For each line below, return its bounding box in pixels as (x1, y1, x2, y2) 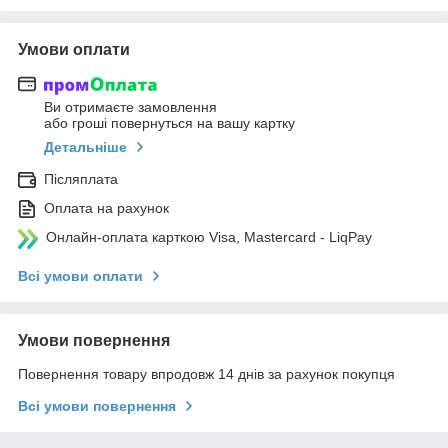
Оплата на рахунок (44, 200, 169, 217)
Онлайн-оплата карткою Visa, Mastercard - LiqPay (46, 229, 372, 246)
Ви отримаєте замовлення (44, 99, 217, 116)
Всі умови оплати (18, 268, 143, 285)
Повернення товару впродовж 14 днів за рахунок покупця (18, 366, 395, 383)
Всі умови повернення (18, 398, 176, 415)
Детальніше (44, 139, 127, 156)
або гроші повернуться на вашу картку (44, 115, 295, 132)
